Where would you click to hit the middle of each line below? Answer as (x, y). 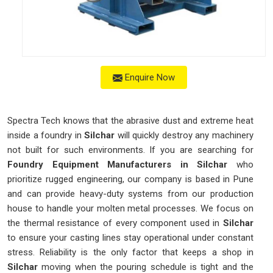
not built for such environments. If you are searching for (130, 150)
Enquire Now (149, 77)
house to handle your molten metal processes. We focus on (130, 209)
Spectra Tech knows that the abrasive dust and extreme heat (130, 121)
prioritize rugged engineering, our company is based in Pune (130, 179)
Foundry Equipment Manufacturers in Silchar (118, 165)
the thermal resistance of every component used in (114, 223)
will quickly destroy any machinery (186, 136)
